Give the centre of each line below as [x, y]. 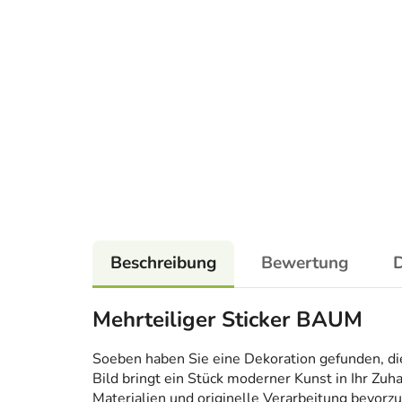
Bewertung [305, 263]
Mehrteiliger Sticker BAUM [227, 320]
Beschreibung [163, 263]
